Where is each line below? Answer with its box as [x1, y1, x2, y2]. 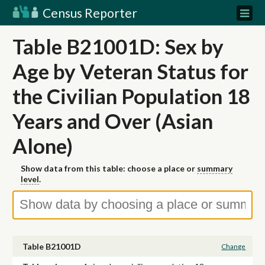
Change [221, 243, 246, 251]
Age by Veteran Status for [12, 59, 248, 83]
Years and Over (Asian [12, 108, 213, 133]
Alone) [12, 133, 73, 158]
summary [197, 163, 232, 174]
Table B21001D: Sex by [12, 34, 224, 59]
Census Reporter [40, 5, 137, 20]
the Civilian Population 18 [12, 83, 250, 108]
